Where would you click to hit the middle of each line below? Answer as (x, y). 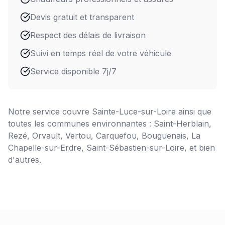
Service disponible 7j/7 (73, 71)
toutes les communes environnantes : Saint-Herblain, (110, 124)
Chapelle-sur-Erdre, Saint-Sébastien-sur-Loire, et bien (111, 148)
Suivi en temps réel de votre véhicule (101, 53)
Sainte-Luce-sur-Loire (134, 111)
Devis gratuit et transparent (82, 17)
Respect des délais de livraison (88, 35)
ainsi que (194, 111)
